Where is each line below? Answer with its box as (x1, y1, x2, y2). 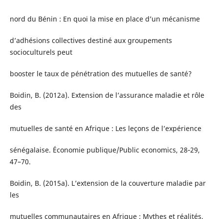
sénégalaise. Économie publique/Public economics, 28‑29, (9, 145, 200, 155)
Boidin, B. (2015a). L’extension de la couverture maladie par (9, 178, 206, 188)
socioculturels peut (9, 47, 72, 57)
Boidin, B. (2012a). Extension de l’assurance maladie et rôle (9, 90, 204, 100)
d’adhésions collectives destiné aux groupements (9, 36, 172, 45)
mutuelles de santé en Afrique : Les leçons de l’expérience (9, 124, 201, 133)
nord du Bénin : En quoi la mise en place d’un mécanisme (9, 14, 200, 24)
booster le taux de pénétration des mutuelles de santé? (9, 69, 192, 79)
